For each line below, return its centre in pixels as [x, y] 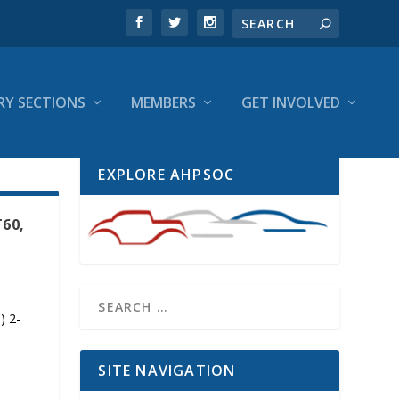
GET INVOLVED [291, 102]
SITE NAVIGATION [167, 370]
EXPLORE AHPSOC [167, 175]
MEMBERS [163, 102]
